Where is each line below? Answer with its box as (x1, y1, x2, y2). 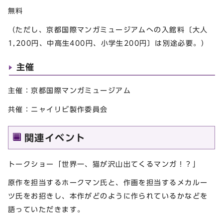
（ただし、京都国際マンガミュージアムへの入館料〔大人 (8, 25, 208, 33)
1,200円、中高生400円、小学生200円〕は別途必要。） (8, 39, 209, 47)
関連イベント (24, 132, 86, 142)
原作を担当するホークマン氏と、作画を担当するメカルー (8, 179, 208, 187)
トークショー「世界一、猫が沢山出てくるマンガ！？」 (8, 160, 200, 168)
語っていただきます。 (8, 206, 85, 214)
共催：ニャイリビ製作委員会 (8, 105, 108, 113)
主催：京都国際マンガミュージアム (8, 86, 131, 94)
